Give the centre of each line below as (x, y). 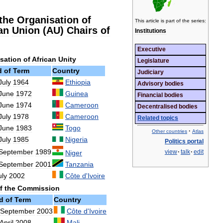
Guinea (77, 94)
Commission (38, 188)
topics (169, 118)
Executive (152, 50)
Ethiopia (78, 82)
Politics (175, 142)
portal (195, 142)
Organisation (48, 20)
